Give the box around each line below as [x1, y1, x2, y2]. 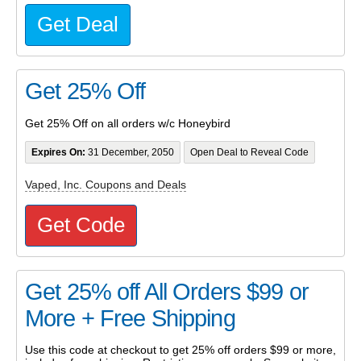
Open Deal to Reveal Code [189, 147, 309, 157]
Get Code [37, 213, 125, 236]
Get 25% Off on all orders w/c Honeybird [25, 116, 230, 130]
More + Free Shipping [25, 305, 235, 331]
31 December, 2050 [85, 147, 174, 157]
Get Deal [37, 13, 118, 36]
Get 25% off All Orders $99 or [25, 278, 309, 305]
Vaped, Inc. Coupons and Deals [25, 178, 186, 192]
